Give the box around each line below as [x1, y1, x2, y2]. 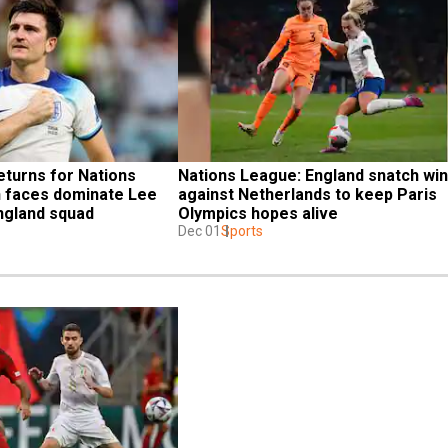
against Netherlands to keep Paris [178, 184, 437, 204]
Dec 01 [178, 222, 221, 239]
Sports [221, 222, 263, 239]
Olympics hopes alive [178, 203, 338, 223]
